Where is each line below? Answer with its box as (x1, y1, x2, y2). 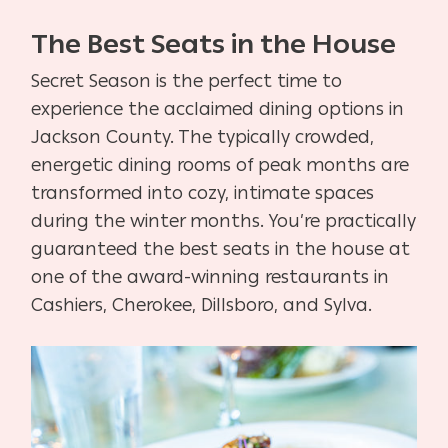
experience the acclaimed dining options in (31, 97, 405, 120)
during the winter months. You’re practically (31, 209, 417, 232)
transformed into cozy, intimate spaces (31, 181, 375, 204)
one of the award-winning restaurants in (31, 265, 390, 288)
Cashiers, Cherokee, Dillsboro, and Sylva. (31, 293, 373, 316)
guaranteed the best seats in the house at (31, 237, 411, 260)
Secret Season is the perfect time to (31, 69, 343, 92)
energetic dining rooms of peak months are (31, 153, 410, 176)
